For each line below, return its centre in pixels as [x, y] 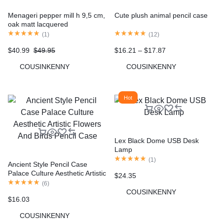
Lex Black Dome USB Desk [157, 141]
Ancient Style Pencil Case [48, 165]
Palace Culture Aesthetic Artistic [57, 173]
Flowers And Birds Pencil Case [55, 182]
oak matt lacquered [38, 24]
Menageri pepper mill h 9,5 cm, [56, 16]
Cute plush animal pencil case [161, 16]
